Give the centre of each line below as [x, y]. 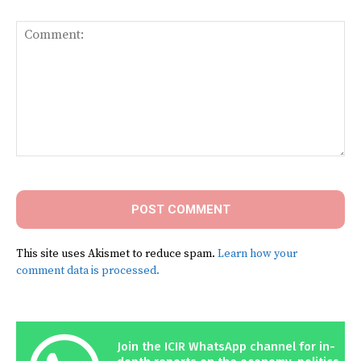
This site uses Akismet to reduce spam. [117, 253]
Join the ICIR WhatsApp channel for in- [226, 346]
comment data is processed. [88, 270]
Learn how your [257, 253]
